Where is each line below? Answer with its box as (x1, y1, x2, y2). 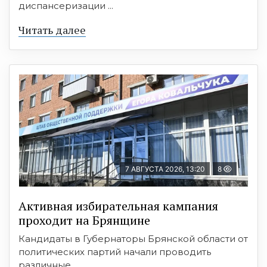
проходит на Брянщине (18, 212, 150, 229)
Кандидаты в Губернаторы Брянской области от (18, 233, 248, 245)
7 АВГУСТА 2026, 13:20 (125, 164, 205, 174)
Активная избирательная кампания (18, 198, 218, 215)
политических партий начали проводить (18, 246, 211, 258)
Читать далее (18, 23, 86, 38)
